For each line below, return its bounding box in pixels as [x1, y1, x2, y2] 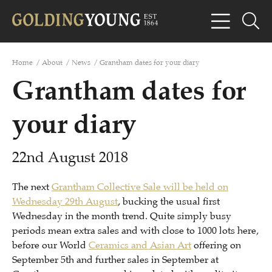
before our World [12, 239, 89, 251]
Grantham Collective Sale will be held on [52, 181, 228, 193]
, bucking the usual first [118, 195, 220, 208]
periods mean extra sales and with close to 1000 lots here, [12, 225, 259, 237]
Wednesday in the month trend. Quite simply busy [12, 210, 231, 222]
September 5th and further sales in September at [12, 254, 219, 266]
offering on [191, 239, 241, 251]
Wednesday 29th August [12, 195, 118, 208]
